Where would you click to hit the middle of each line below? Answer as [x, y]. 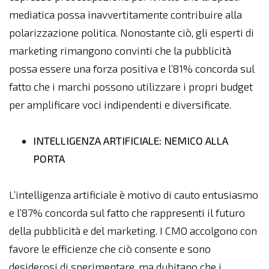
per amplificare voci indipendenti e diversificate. [120, 105]
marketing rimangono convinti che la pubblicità [120, 51]
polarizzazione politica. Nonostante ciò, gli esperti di [131, 33]
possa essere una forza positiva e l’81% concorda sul [132, 69]
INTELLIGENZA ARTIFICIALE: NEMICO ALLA [131, 141]
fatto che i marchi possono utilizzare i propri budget [131, 87]
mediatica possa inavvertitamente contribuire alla [125, 15]
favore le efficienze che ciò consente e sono [110, 249]
